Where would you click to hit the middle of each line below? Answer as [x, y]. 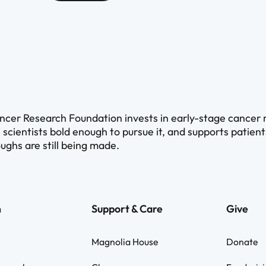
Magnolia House [124, 241]
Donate [242, 241]
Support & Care [127, 209]
